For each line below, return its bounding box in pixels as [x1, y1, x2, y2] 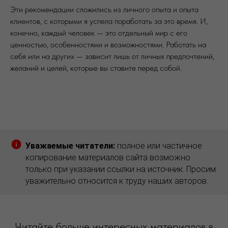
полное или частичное [117, 141, 202, 151]
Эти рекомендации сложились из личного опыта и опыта [10, 5, 198, 14]
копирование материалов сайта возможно [25, 153, 190, 162]
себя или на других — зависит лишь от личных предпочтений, [10, 51, 214, 61]
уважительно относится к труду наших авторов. [25, 176, 208, 186]
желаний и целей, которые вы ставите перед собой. [10, 63, 182, 73]
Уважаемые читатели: [25, 141, 117, 151]
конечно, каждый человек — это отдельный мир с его [10, 28, 187, 38]
